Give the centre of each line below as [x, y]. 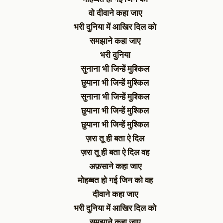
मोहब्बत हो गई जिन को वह [115, 180]
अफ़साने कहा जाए [115, 166]
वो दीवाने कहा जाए [115, 13]
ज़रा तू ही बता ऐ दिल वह [115, 152]
